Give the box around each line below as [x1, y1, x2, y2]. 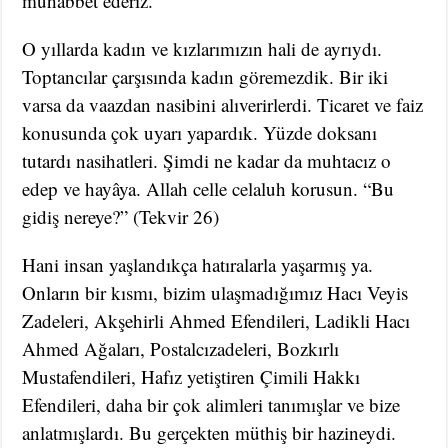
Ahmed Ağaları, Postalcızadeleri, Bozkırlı [22, 336, 340, 362]
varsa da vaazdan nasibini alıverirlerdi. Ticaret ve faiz [22, 92, 424, 118]
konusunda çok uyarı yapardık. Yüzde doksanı [22, 120, 378, 146]
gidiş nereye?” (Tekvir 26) [22, 204, 220, 230]
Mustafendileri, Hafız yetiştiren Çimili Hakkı [22, 364, 361, 390]
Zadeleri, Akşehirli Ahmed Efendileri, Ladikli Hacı [22, 308, 411, 334]
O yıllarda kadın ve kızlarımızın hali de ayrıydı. [22, 36, 383, 62]
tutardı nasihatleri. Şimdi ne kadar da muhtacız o [22, 148, 392, 174]
